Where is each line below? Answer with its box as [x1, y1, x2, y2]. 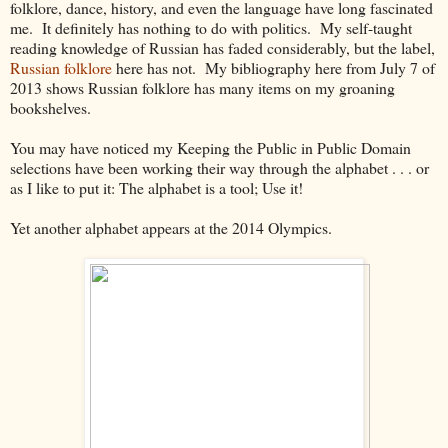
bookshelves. [10, 96, 96, 118]
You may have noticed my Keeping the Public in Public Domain [10, 136, 411, 158]
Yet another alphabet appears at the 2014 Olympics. [10, 216, 332, 238]
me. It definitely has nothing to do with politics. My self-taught [10, 16, 412, 38]
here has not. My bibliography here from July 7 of [112, 56, 435, 78]
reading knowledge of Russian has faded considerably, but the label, [10, 36, 435, 58]
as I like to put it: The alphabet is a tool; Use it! [10, 176, 303, 198]
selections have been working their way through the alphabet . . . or [10, 156, 429, 178]
